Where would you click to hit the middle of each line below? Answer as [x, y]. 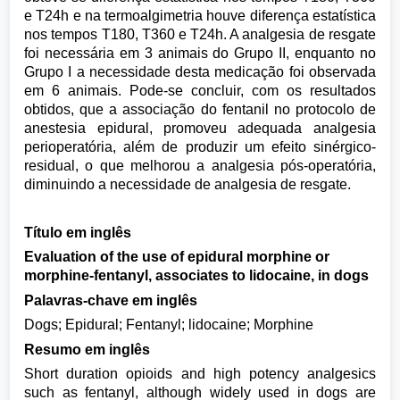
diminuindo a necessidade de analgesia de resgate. [188, 184]
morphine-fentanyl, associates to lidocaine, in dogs [197, 275]
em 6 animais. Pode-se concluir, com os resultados [200, 91]
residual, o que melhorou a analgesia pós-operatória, [200, 166]
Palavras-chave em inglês [111, 300]
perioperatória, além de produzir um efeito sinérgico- [200, 147]
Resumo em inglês [87, 349]
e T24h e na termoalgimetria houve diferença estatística [200, 16]
